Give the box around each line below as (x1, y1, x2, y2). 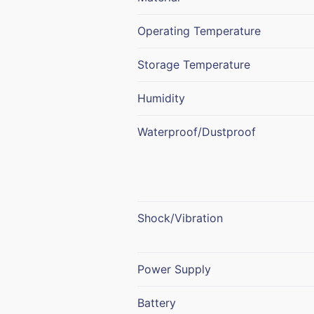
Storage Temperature (137, 57, 250, 71)
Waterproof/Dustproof (137, 124, 256, 139)
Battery (137, 295, 176, 310)
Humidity (137, 90, 185, 105)
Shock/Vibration (137, 210, 223, 225)
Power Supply (137, 261, 211, 276)
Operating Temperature (137, 23, 261, 38)
